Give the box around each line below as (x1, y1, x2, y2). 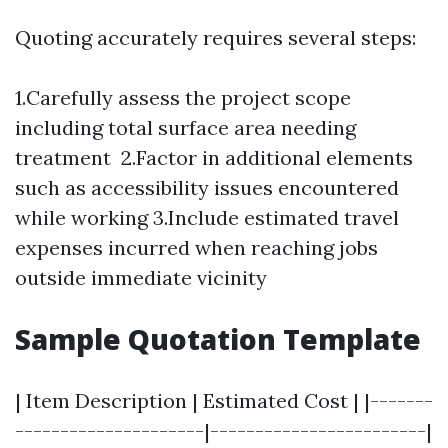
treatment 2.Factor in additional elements (15, 145, 413, 170)
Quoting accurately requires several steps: (15, 25, 416, 50)
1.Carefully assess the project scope (15, 85, 351, 110)
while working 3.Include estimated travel (15, 205, 399, 230)
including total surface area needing (15, 115, 356, 140)
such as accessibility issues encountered (15, 175, 399, 200)
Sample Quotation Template (15, 320, 421, 358)
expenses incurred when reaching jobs (15, 235, 378, 260)
